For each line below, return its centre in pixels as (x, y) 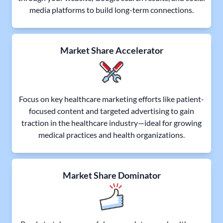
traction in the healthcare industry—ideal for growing (111, 122)
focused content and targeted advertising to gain (111, 111)
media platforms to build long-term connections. (111, 9)
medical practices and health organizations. (111, 134)
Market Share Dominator (111, 175)
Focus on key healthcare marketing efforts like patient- (111, 99)
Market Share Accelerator (111, 50)
